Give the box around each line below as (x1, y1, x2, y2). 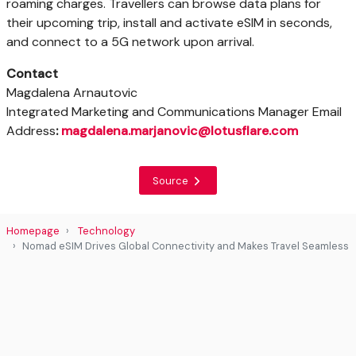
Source (153, 173, 191, 188)
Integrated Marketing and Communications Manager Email (6, 103, 342, 120)
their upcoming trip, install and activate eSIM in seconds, (6, 14, 332, 31)
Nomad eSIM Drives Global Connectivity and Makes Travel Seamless (22, 239, 349, 253)
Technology (78, 224, 135, 238)
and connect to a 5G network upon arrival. (6, 33, 254, 50)
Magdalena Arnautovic (6, 84, 137, 101)
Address (6, 122, 56, 139)
